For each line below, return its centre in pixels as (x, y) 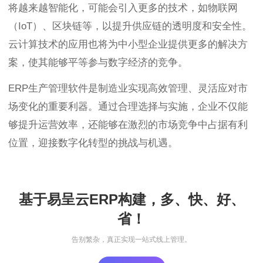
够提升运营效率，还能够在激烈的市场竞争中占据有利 (128, 125)
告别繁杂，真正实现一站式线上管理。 (131, 239)
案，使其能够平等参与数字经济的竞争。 (98, 63)
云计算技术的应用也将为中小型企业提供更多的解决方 (128, 45)
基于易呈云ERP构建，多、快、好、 (131, 199)
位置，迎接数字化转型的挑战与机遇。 (93, 143)
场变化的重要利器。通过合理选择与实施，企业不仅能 (128, 107)
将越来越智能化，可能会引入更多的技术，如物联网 (123, 8)
